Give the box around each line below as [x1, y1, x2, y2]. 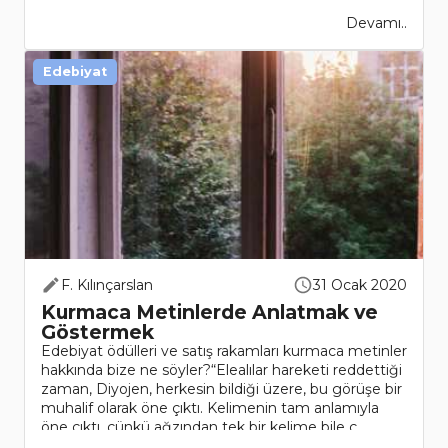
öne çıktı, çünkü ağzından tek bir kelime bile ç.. [41, 418, 363, 437]
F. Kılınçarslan [61, 276, 153, 295]
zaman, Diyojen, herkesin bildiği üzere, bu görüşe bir [41, 380, 402, 399]
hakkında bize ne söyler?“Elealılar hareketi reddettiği [41, 361, 402, 380]
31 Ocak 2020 [313, 276, 407, 295]
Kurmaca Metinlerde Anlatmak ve [41, 300, 378, 325]
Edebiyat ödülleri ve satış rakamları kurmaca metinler [41, 342, 407, 361]
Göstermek [41, 320, 154, 345]
